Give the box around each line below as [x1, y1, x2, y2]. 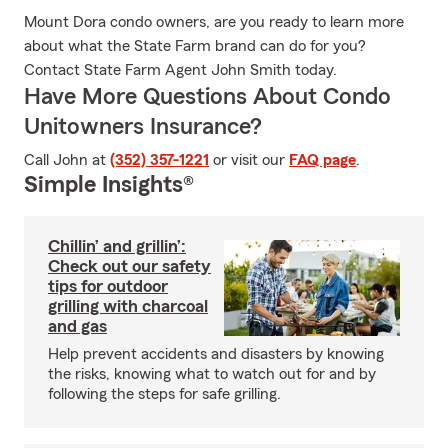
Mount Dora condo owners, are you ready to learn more [24, 14, 404, 30]
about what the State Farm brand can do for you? [24, 38, 366, 54]
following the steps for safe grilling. [48, 386, 281, 402]
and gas [48, 317, 107, 335]
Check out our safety [48, 257, 211, 275]
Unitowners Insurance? [24, 115, 262, 139]
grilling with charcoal [48, 297, 208, 315]
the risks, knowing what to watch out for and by [48, 366, 376, 382]
